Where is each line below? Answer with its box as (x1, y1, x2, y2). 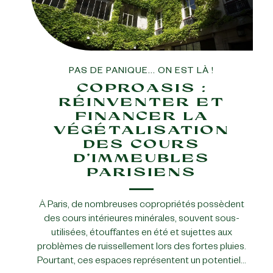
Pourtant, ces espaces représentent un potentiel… (37, 257, 246, 268)
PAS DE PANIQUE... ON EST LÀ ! (69, 67, 214, 77)
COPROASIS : (76, 81, 207, 95)
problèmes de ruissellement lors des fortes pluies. (37, 243, 246, 254)
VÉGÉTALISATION (54, 123, 230, 137)
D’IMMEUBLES (73, 151, 210, 165)
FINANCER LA (74, 109, 208, 123)
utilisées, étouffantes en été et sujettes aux (51, 229, 232, 240)
